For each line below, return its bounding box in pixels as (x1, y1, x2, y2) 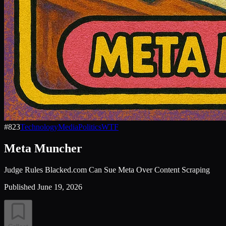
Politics (78, 123, 101, 131)
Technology (20, 123, 58, 131)
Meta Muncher (4, 141, 82, 155)
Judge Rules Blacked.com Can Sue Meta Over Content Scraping (4, 165, 210, 174)
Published (4, 182, 35, 191)
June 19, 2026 (37, 182, 82, 191)
